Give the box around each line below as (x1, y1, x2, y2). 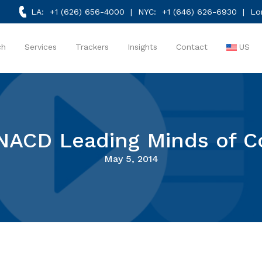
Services (24, 42, 57, 51)
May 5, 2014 (104, 153, 158, 164)
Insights (127, 42, 157, 51)
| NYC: (124, 7, 162, 16)
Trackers (75, 42, 109, 51)
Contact (175, 42, 208, 51)
